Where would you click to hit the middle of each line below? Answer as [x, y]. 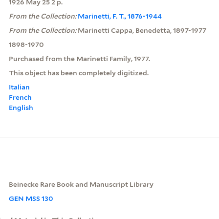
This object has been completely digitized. [78, 73]
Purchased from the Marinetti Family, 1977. [79, 58]
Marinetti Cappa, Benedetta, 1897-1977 [142, 30]
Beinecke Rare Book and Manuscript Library [81, 184]
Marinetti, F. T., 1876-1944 [120, 16]
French [20, 97]
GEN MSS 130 [31, 198]
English [21, 107]
